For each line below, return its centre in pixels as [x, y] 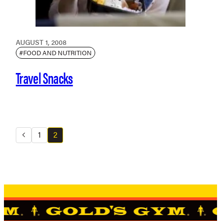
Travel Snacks [44, 77]
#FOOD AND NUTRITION [55, 52]
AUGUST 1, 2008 [41, 42]
